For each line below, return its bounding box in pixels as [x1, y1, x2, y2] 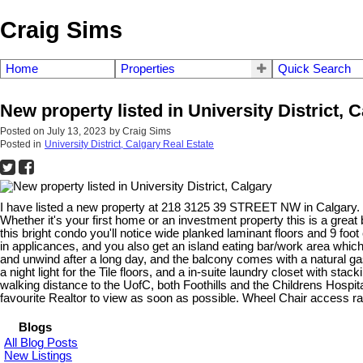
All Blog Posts [4, 336, 78, 350]
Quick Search [278, 62, 351, 76]
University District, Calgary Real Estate [45, 139, 214, 151]
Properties [121, 62, 175, 76]
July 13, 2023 [47, 126, 106, 138]
